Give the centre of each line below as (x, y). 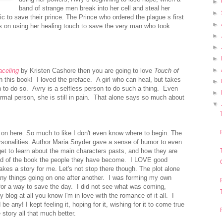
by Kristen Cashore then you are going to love (86, 70)
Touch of (166, 70)
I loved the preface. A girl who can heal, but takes (109, 79)
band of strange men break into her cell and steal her (95, 8)
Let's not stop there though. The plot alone (119, 168)
